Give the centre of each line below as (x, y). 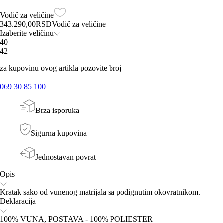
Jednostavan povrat (65, 157)
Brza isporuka (57, 110)
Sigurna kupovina (59, 133)
